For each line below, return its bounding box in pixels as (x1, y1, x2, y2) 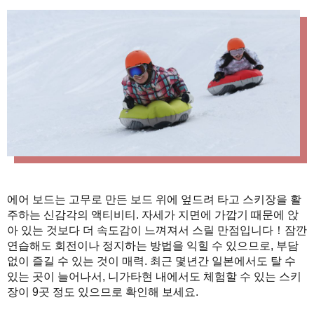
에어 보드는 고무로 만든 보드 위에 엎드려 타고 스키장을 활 (7, 193, 301, 205)
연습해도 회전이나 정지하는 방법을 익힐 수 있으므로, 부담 (7, 239, 299, 252)
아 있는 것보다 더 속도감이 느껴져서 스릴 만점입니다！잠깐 (7, 224, 307, 236)
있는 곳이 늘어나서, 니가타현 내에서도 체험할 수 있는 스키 (7, 270, 301, 282)
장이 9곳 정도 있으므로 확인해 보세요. (7, 285, 198, 298)
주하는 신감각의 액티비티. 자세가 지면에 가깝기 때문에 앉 (7, 208, 299, 221)
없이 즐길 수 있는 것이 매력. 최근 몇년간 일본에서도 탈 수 (7, 254, 296, 267)
